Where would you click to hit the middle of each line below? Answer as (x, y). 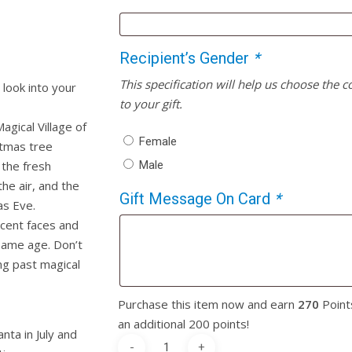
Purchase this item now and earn (208, 304)
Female (158, 141)
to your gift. (151, 103)
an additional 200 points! (184, 323)
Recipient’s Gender (187, 59)
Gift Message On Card (197, 198)
